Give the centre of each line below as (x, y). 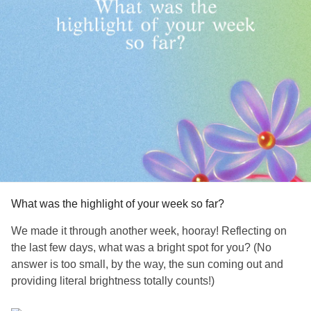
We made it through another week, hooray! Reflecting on (149, 231)
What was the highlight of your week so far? (118, 204)
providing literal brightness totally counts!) (113, 281)
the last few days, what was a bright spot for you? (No (141, 247)
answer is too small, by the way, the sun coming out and (147, 264)
